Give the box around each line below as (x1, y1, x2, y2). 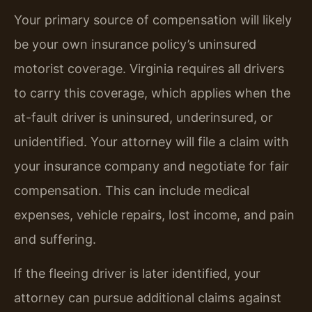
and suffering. (14, 231, 96, 247)
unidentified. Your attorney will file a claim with (14, 134, 289, 149)
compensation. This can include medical (14, 182, 249, 198)
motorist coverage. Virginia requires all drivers (14, 61, 284, 76)
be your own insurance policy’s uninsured (14, 36, 256, 52)
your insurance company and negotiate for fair (14, 158, 289, 173)
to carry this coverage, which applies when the (14, 85, 290, 100)
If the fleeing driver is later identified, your (14, 266, 260, 281)
